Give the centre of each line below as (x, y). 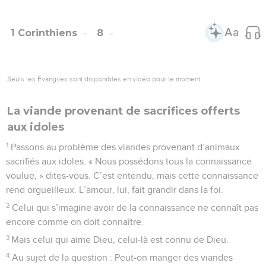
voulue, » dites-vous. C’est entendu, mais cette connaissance (132, 175)
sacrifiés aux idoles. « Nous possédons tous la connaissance (129, 161)
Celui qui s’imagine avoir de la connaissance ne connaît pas (135, 208)
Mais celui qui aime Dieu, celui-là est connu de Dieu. (120, 240)
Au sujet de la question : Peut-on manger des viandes (123, 257)
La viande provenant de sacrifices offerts (123, 111)
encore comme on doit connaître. (75, 222)
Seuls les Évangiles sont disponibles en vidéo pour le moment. (104, 79)
